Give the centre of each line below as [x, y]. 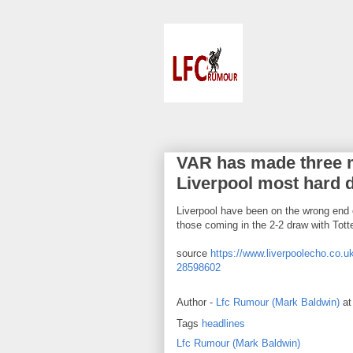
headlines [223, 323]
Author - [196, 303]
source [193, 253]
